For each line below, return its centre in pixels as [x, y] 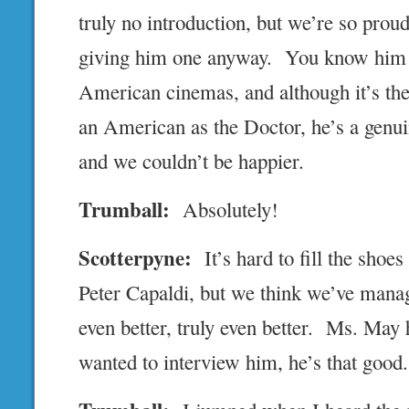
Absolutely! [225, 210]
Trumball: [125, 210]
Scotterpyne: [136, 258]
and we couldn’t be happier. [192, 161]
